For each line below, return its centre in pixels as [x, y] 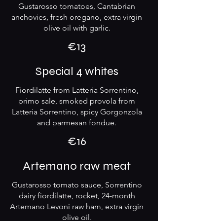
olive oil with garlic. [77, 28]
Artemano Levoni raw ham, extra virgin [77, 206]
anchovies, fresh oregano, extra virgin [77, 17]
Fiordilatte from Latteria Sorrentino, [77, 90]
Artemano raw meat [77, 166]
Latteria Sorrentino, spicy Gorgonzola [77, 112]
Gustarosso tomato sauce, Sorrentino [77, 185]
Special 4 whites [77, 71]
